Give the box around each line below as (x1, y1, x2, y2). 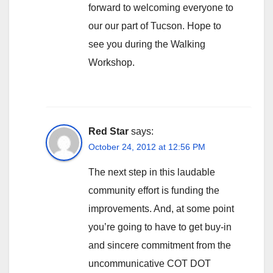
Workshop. (88, 57, 135, 68)
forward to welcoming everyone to (88, 2, 233, 13)
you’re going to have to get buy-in (88, 221, 232, 232)
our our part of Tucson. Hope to (88, 20, 221, 31)
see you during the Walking (88, 38, 205, 49)
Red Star (88, 126, 129, 136)
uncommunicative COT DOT (88, 258, 211, 269)
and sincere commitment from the (88, 239, 231, 250)
